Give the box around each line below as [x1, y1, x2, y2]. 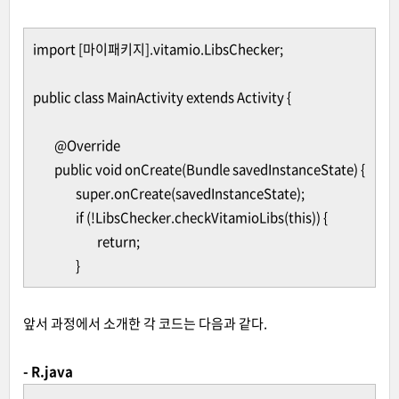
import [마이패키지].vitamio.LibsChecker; [33, 39, 283, 59]
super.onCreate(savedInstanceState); [76, 183, 305, 203]
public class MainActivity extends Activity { [33, 87, 291, 107]
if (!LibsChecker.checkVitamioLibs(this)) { [76, 208, 328, 227]
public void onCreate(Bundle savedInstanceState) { [54, 159, 365, 179]
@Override [54, 135, 120, 155]
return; [97, 232, 140, 251]
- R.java [23, 362, 73, 381]
